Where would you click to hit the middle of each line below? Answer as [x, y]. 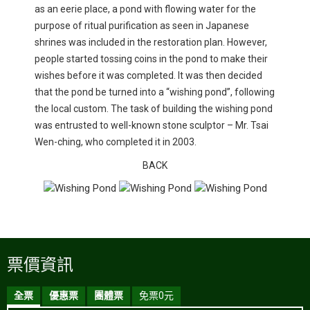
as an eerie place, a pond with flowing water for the [145, 9]
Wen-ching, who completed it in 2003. [116, 142]
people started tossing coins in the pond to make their [151, 58]
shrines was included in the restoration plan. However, [151, 42]
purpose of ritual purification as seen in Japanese [142, 25]
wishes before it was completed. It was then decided [148, 75]
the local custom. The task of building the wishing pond [154, 108]
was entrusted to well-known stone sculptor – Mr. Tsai [152, 125]
